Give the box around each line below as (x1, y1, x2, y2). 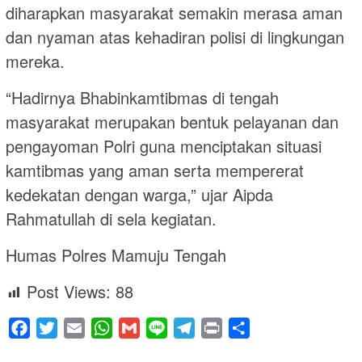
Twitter (57, 318, 95, 338)
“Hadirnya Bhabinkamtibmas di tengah (6, 86, 279, 110)
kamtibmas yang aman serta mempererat (6, 158, 304, 183)
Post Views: (27, 280, 111, 304)
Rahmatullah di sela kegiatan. (6, 207, 217, 231)
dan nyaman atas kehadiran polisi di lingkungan (6, 25, 344, 49)
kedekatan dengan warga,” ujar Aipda (6, 183, 273, 207)
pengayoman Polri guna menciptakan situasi (6, 134, 322, 158)
